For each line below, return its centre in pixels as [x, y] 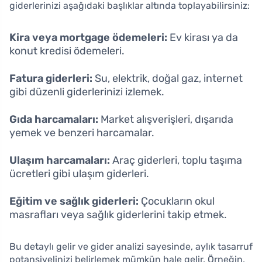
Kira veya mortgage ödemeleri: [88, 37]
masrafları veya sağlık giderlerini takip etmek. [118, 214]
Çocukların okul [177, 201]
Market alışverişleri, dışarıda [166, 119]
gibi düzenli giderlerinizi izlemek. [87, 92]
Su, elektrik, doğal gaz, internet [168, 78]
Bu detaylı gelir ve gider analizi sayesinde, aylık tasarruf [131, 246]
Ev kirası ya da [203, 37]
